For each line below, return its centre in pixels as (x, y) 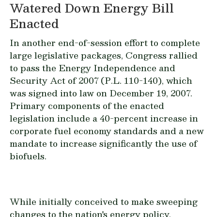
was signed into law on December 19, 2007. (101, 93)
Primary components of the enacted (87, 105)
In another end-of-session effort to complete (105, 42)
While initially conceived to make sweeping (104, 201)
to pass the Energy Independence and (93, 68)
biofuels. (28, 156)
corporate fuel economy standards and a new (107, 131)
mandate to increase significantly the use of (103, 143)
